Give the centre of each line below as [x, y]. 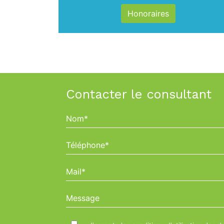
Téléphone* [87, 141]
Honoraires [148, 13]
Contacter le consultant [139, 94]
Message [82, 194]
